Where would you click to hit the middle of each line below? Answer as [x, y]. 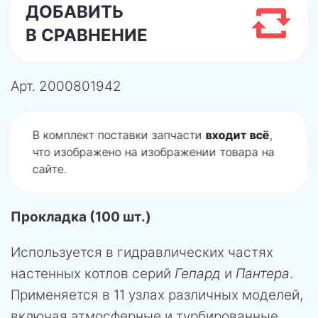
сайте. [50, 169]
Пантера [263, 273]
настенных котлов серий [93, 273]
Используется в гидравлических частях [142, 252]
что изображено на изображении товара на [154, 152]
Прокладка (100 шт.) [81, 216]
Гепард [198, 273]
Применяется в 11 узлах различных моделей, [157, 295]
